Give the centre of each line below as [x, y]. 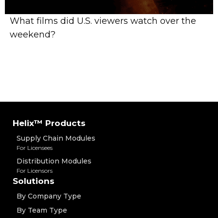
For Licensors [35, 171]
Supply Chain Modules [56, 138]
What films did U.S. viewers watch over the [103, 21]
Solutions [34, 181]
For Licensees [35, 148]
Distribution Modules [54, 161]
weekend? [33, 35]
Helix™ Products [49, 123]
